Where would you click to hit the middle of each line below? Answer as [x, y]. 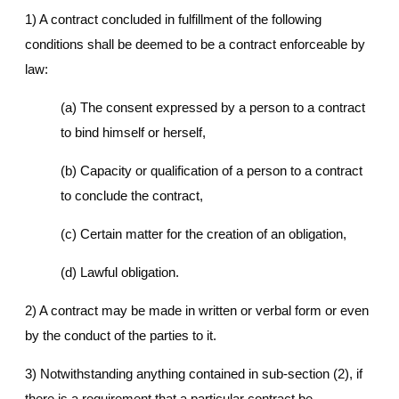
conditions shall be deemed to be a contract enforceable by [195, 45]
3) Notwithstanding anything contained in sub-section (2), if [194, 374]
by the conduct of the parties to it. [121, 336]
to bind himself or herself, [133, 133]
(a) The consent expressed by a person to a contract [213, 108]
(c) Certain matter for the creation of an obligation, [204, 234]
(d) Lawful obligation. [120, 273]
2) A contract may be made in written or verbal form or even [197, 311]
